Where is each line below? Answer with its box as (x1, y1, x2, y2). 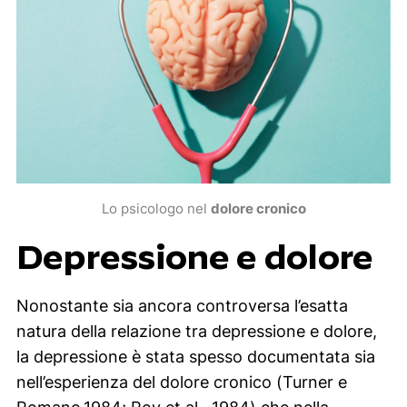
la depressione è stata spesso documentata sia (15, 347, 375, 367)
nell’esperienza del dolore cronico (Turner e (15, 372, 347, 392)
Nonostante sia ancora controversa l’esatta (15, 296, 348, 316)
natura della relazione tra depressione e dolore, (15, 322, 377, 342)
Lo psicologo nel (101, 201, 211, 218)
